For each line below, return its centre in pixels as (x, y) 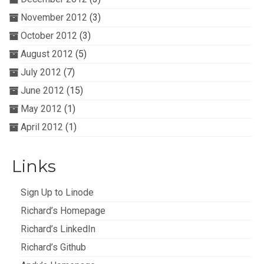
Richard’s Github (53, 247)
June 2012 (42, 90)
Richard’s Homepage (63, 211)
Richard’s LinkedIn (58, 229)
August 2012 (47, 54)
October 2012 (49, 36)
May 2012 (41, 109)
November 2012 (54, 17)
